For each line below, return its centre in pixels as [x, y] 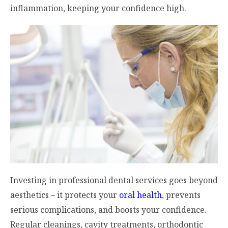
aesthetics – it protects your [65, 195]
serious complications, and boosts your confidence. [108, 209]
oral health [140, 195]
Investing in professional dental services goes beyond [114, 180]
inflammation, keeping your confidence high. [98, 8]
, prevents [181, 195]
